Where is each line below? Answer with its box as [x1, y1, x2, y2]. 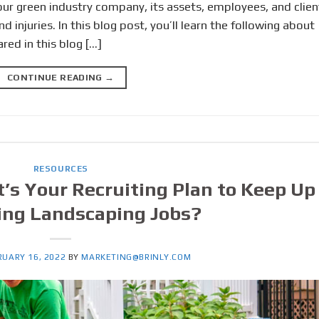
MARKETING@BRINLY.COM [81, 251, 192, 262]
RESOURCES [33, 164, 88, 174]
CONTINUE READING [6, 72, 105, 83]
